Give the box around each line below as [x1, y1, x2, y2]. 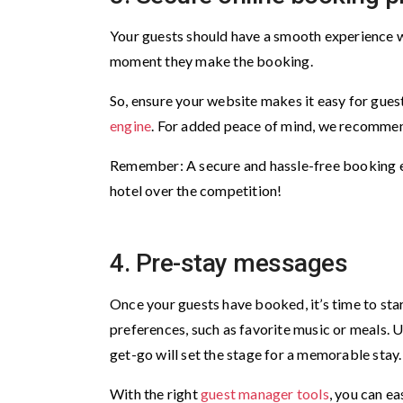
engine [110, 117, 152, 134]
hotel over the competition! [110, 182, 285, 199]
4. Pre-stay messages [110, 248, 347, 278]
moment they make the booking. [110, 52, 316, 69]
